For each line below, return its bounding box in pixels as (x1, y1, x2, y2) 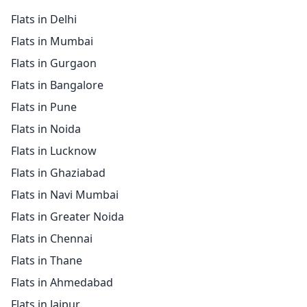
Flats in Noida (11, 121, 81, 136)
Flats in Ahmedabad (11, 275, 113, 290)
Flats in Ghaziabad (11, 165, 106, 180)
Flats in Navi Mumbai (11, 187, 119, 202)
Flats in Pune (11, 99, 77, 114)
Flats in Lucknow (11, 143, 97, 158)
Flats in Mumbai (11, 34, 93, 49)
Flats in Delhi (11, 12, 77, 27)
